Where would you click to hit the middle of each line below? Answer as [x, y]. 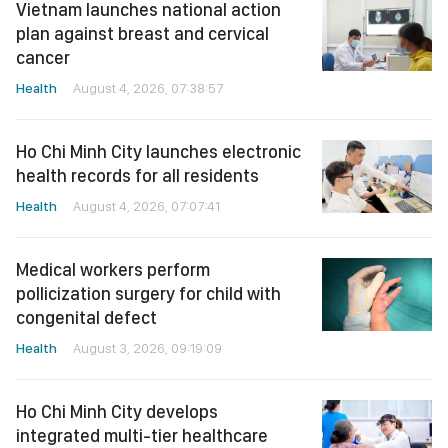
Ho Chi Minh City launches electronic [158, 151]
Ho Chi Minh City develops [117, 411]
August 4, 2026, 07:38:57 [148, 87]
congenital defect [86, 317]
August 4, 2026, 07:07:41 [146, 205]
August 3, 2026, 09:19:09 [147, 347]
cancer [43, 57]
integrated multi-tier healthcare [142, 435]
